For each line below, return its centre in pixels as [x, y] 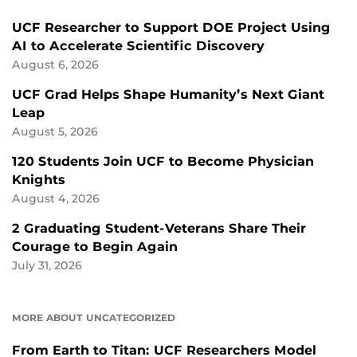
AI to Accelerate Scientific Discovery [138, 45]
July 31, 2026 [47, 265]
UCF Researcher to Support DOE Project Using [171, 27]
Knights [39, 179]
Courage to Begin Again [95, 246]
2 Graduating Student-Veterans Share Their [159, 228]
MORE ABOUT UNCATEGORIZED [94, 317]
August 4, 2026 [56, 198]
